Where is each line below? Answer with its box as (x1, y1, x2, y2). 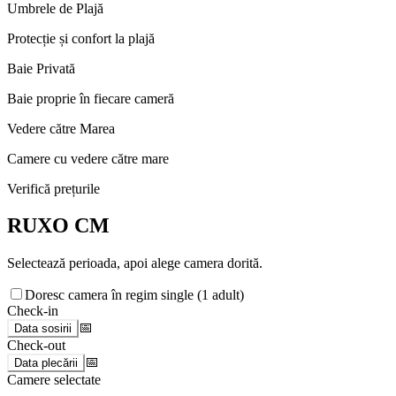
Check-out (7, 338, 65, 354)
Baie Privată (7, 60, 75, 76)
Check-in (7, 303, 58, 319)
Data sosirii (14, 322, 72, 336)
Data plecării (14, 356, 78, 370)
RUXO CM (7, 214, 110, 238)
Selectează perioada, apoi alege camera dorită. (7, 255, 263, 271)
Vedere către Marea (7, 120, 115, 136)
